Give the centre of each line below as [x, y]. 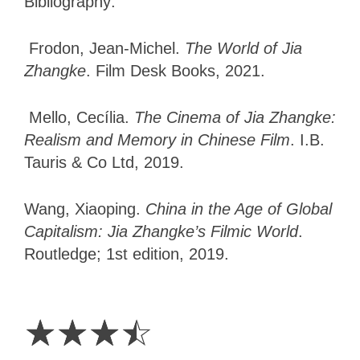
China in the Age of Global [239, 209]
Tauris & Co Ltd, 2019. [104, 162]
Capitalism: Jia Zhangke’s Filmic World [161, 231]
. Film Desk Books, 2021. [176, 70]
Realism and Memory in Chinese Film [157, 139]
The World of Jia [243, 48]
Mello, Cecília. [82, 117]
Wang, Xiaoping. [85, 209]
